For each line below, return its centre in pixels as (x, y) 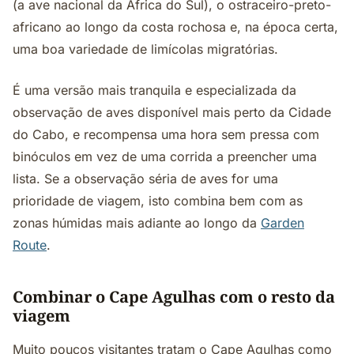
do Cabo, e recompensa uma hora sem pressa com (166, 134)
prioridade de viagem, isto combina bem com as (158, 201)
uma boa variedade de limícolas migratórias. (145, 49)
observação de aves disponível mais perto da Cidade (172, 112)
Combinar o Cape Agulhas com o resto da (174, 297)
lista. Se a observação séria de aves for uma (145, 179)
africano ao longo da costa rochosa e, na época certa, (175, 27)
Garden (282, 223)
